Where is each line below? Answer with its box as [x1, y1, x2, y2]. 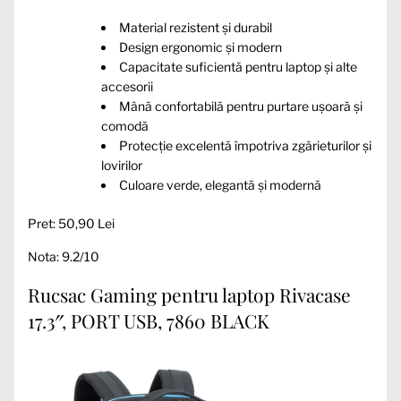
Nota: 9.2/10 [28, 248, 99, 264]
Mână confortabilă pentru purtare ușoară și [119, 98, 363, 114]
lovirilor [101, 157, 142, 173]
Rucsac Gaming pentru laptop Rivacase [28, 282, 351, 308]
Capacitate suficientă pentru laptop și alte [119, 58, 357, 74]
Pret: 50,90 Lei [28, 215, 115, 231]
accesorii [101, 78, 153, 94]
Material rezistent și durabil [119, 19, 272, 35]
